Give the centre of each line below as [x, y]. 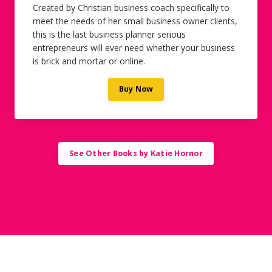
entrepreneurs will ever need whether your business [134, 47]
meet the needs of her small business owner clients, [135, 21]
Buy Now [136, 89]
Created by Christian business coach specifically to [131, 7]
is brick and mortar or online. [89, 61]
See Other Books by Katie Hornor [136, 153]
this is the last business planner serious [109, 34]
